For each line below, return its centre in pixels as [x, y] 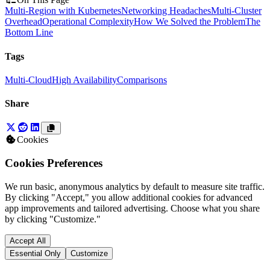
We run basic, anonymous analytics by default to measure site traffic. [135, 186]
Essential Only [35, 253]
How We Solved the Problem [190, 22]
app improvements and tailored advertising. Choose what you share [132, 208]
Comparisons [142, 80]
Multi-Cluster [236, 11]
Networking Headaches [166, 11]
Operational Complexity [88, 22]
